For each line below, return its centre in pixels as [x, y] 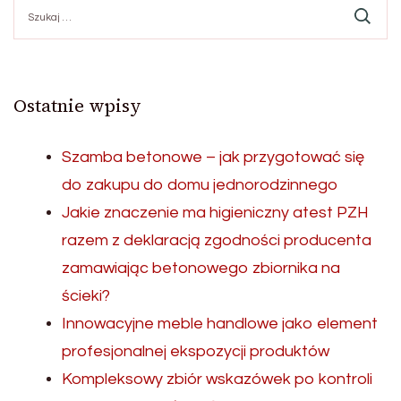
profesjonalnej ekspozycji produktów [196, 351]
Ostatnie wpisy [77, 105]
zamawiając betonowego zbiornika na [201, 268]
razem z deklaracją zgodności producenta [217, 240]
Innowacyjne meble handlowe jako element [220, 323]
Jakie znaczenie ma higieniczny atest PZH [215, 212]
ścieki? [86, 295]
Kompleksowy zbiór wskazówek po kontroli [217, 379]
